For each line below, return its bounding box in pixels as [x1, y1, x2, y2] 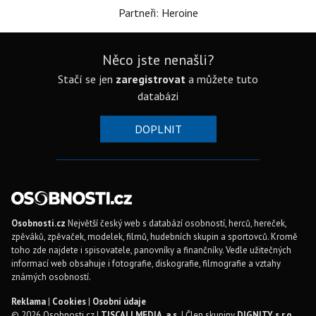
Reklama [11, 296, 46, 308]
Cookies [52, 296, 86, 308]
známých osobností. [11, 271, 91, 283]
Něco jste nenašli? [102, 51, 214, 69]
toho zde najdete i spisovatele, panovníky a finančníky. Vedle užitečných [11, 244, 291, 256]
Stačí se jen [58, 72, 116, 86]
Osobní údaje [92, 296, 146, 308]
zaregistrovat [116, 72, 186, 86]
